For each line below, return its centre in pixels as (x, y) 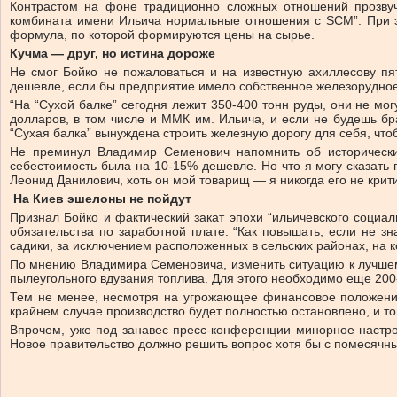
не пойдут (160, 199)
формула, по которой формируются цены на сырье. (162, 35)
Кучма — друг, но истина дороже (113, 54)
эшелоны (98, 199)
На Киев (40, 199)
